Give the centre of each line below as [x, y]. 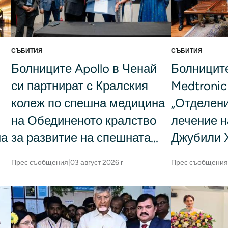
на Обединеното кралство [83, 121]
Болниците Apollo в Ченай [84, 69]
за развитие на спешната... [84, 138]
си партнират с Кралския [79, 86]
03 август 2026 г [96, 163]
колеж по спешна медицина [88, 103]
